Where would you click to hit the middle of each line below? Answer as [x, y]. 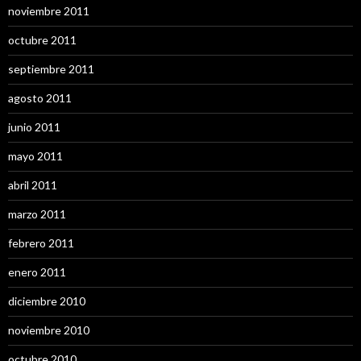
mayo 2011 [35, 156]
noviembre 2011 [49, 10]
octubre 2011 [42, 39]
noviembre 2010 [49, 330]
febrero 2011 [41, 243]
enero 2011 [37, 272]
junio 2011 [34, 127]
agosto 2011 [40, 98]
